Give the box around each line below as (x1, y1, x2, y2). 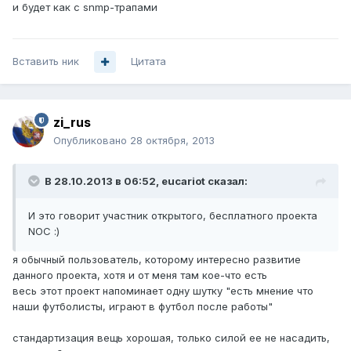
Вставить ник (13, 55, 79, 68)
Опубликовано (53, 134, 130, 147)
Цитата (131, 55, 166, 68)
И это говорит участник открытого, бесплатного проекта (28, 209, 317, 223)
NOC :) (28, 225, 60, 238)
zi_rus (53, 114, 91, 131)
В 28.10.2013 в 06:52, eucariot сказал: (45, 175, 248, 188)
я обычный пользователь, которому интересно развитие (13, 253, 301, 266)
